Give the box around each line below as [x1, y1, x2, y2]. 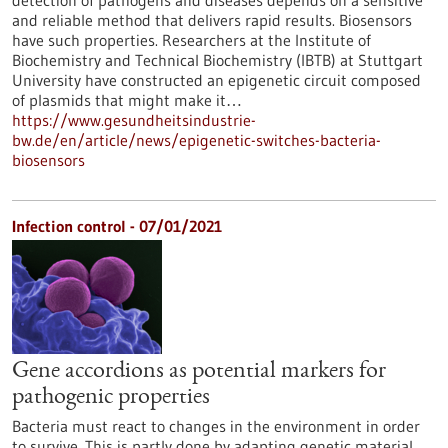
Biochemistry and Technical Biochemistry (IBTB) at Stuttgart [12, 50, 423, 70]
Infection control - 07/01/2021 [12, 216, 222, 236]
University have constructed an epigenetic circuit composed [12, 70, 421, 90]
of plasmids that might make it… [12, 90, 242, 110]
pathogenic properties [12, 386, 210, 410]
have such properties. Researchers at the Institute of [12, 30, 371, 50]
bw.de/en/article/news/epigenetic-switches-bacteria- [12, 130, 381, 150]
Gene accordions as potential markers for [12, 360, 386, 384]
